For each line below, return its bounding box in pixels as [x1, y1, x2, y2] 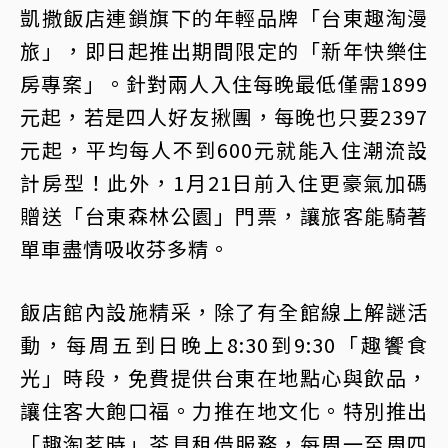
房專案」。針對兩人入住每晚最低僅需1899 [20, 69, 428, 98]
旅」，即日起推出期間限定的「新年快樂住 [20, 36, 428, 65]
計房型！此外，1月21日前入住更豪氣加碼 [20, 168, 428, 197]
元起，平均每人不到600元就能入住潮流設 [20, 135, 428, 164]
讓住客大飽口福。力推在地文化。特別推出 [20, 396, 428, 425]
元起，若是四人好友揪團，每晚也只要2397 [20, 102, 428, 131]
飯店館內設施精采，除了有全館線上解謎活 [20, 297, 428, 326]
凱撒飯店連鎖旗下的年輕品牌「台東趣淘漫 [20, 3, 428, 32]
